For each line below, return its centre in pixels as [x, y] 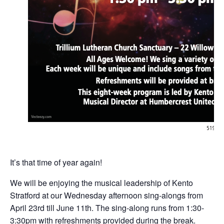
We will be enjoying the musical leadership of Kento [101, 183]
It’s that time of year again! [56, 162]
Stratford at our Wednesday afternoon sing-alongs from [106, 195]
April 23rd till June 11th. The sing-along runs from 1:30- [107, 208]
